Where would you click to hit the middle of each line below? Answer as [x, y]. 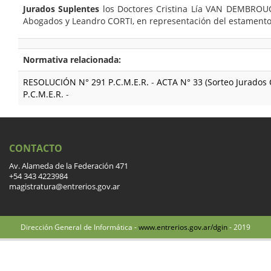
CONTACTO [36, 148]
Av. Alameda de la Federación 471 [69, 166]
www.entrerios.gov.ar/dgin [183, 227]
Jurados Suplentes [61, 8]
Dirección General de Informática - [80, 227]
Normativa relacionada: [72, 59]
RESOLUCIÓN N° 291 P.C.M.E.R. [86, 82]
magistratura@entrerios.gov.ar [64, 186]
